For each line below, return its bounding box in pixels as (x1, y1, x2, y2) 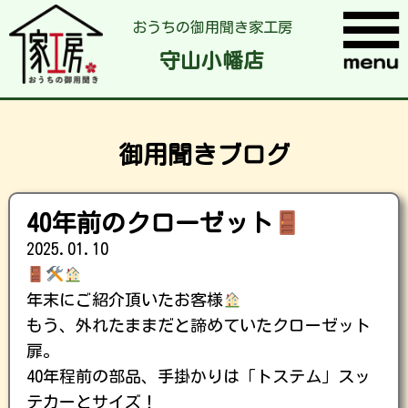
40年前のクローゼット (26, 210, 273, 236)
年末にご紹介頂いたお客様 (26, 291, 223, 309)
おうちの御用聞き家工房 (131, 20, 292, 36)
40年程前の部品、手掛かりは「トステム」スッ (26, 368, 371, 385)
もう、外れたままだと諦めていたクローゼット (26, 317, 371, 334)
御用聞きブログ (117, 142, 291, 167)
